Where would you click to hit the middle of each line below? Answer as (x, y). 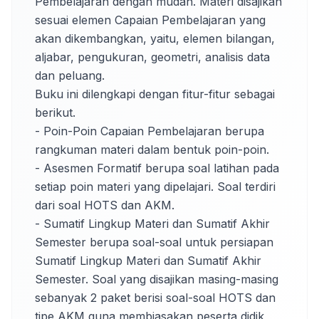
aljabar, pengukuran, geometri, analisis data (152, 57)
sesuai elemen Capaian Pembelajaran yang (150, 20)
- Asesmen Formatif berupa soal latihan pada (157, 168)
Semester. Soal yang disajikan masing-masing (157, 279)
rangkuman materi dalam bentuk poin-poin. (152, 150)
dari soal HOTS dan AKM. (105, 205)
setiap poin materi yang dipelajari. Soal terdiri (155, 187)
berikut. (55, 113)
